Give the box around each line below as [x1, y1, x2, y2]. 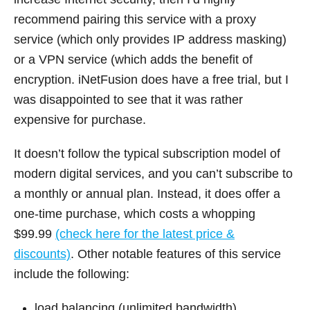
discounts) [14, 246, 71, 261]
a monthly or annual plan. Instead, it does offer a [14, 186, 280, 201]
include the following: [14, 266, 129, 281]
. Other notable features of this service [71, 246, 281, 261]
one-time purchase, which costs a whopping [14, 206, 255, 221]
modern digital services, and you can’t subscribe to [14, 166, 293, 181]
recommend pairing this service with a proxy [14, 12, 256, 26]
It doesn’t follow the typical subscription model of [14, 146, 280, 161]
